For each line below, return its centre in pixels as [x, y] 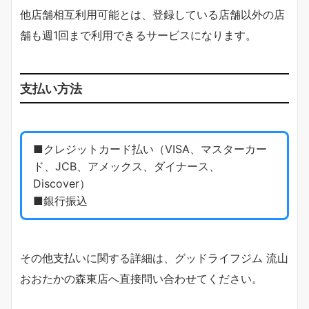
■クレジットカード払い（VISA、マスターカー [150, 149]
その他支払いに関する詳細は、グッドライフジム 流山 [154, 258]
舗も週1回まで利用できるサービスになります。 [138, 36]
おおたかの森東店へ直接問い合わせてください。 [141, 278]
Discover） [62, 184]
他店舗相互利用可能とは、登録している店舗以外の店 [152, 15]
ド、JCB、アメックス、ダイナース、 [127, 167]
